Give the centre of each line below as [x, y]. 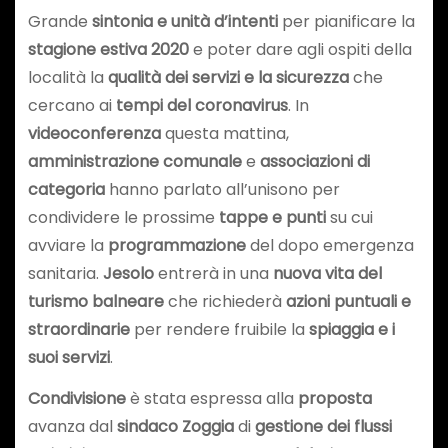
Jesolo [128, 273]
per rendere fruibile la [219, 329]
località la [67, 77]
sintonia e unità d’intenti [184, 21]
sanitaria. [65, 273]
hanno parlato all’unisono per [222, 189]
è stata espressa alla [211, 398]
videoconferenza [94, 133]
